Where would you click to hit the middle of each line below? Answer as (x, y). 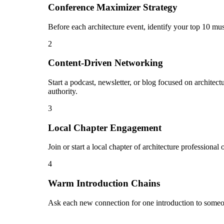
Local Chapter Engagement (105, 127)
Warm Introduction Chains (104, 183)
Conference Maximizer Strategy (113, 7)
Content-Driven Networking (105, 63)
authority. (63, 91)
